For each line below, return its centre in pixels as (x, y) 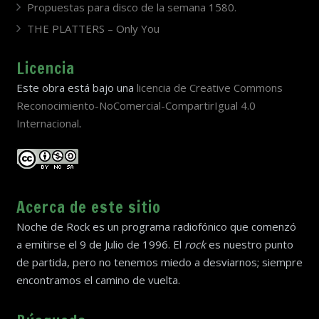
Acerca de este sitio (88, 207)
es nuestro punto (249, 245)
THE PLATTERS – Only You (93, 28)
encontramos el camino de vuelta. (98, 280)
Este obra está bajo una (76, 87)
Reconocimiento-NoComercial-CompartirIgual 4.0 (136, 105)
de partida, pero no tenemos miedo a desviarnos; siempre (159, 262)
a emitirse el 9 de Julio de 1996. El (100, 245)
